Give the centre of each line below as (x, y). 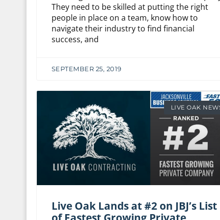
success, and (75, 40)
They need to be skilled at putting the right (130, 7)
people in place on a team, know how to (124, 18)
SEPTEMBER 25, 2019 (86, 69)
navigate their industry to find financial (123, 29)
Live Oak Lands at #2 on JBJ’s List (134, 206)
